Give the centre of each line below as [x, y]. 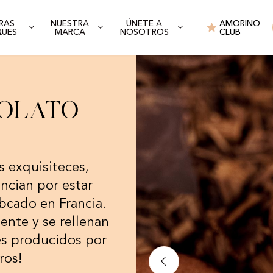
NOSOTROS [144, 32]
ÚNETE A [144, 23]
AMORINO [240, 24]
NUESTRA [70, 23]
